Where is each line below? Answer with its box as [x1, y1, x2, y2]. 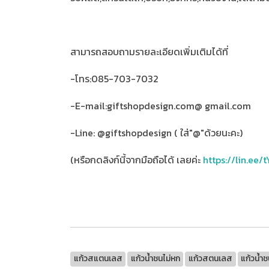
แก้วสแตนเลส [73, 252, 122, 265]
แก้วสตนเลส [188, 252, 232, 265]
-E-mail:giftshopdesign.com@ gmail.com [70, 98, 251, 113]
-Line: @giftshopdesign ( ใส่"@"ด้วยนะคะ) [70, 125, 243, 141]
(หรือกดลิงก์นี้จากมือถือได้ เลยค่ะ [70, 153, 203, 168]
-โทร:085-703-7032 [70, 71, 159, 86]
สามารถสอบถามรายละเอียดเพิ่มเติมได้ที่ [70, 44, 228, 59]
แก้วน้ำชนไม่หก [130, 252, 180, 265]
